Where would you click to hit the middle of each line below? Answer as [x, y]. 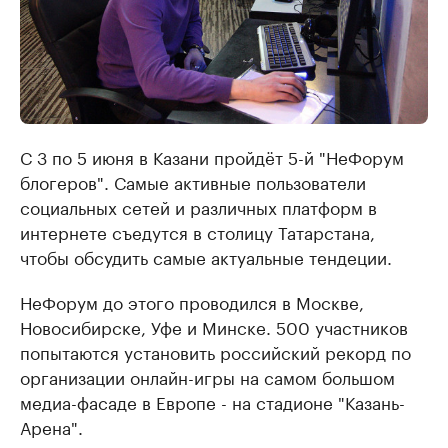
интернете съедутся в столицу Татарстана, [197, 231]
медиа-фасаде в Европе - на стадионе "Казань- [212, 401]
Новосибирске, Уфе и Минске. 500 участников [214, 326]
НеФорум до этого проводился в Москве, [192, 301]
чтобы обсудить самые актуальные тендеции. [206, 256]
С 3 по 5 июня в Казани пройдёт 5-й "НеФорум [212, 156]
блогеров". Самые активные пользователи [193, 181]
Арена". [51, 426]
